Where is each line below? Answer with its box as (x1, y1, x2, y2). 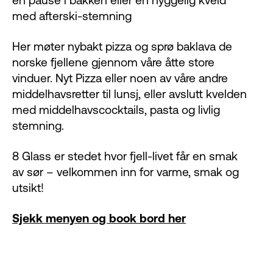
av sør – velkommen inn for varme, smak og (12, 165, 239, 179)
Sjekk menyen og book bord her (12, 211, 186, 225)
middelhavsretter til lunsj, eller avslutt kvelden (12, 87, 247, 101)
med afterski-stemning (12, 9, 132, 23)
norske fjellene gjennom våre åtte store (12, 55, 214, 69)
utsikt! (12, 181, 44, 195)
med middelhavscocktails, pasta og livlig (12, 103, 220, 117)
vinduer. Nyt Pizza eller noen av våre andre (12, 71, 228, 85)
